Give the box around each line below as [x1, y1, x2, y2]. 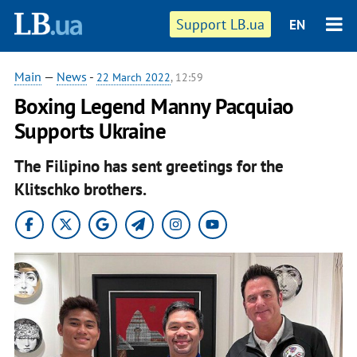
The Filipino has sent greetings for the [14, 155, 284, 177]
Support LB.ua [176, 15, 265, 33]
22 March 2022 [96, 70, 171, 84]
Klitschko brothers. [14, 178, 147, 200]
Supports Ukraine [14, 117, 167, 144]
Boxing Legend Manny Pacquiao [14, 92, 294, 120]
